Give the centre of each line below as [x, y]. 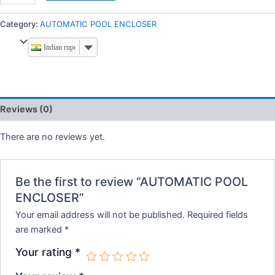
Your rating [45, 252]
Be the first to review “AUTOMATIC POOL [132, 182]
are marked [40, 230]
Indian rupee [61, 47]
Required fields [218, 215]
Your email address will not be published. [100, 215]
